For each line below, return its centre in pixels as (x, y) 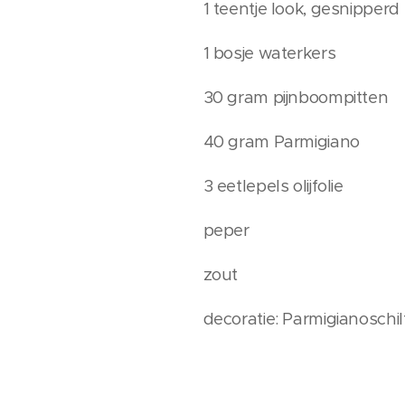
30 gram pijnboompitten (296, 97)
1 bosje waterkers (269, 53)
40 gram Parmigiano (281, 141)
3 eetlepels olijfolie (273, 186)
